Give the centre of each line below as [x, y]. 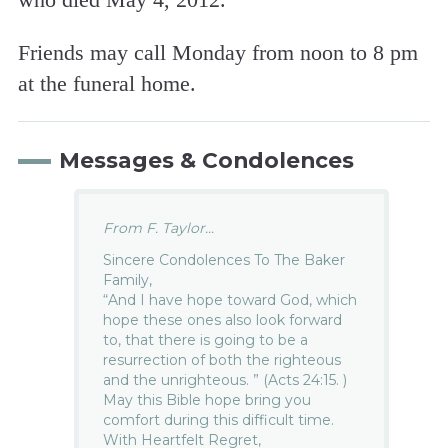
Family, [128, 279]
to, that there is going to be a [206, 339]
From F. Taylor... [159, 228]
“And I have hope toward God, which [230, 299]
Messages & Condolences [206, 159]
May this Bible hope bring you [207, 399]
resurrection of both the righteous [222, 359]
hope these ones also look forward [223, 319]
